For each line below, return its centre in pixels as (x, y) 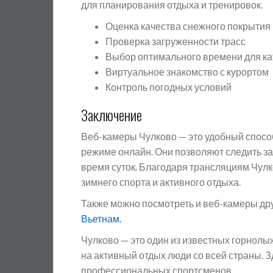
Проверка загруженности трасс (175, 41)
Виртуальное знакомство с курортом (187, 72)
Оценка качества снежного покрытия (188, 26)
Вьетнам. (101, 218)
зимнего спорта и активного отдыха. (161, 182)
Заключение (112, 115)
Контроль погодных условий (168, 87)
